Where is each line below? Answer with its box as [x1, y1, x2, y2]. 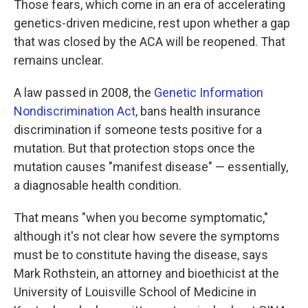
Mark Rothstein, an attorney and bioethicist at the [14, 266, 279, 280]
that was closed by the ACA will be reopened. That [14, 34, 285, 49]
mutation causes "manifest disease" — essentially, [14, 159, 288, 174]
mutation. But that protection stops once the [14, 141, 255, 155]
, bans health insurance [135, 104, 261, 118]
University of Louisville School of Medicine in [14, 285, 256, 299]
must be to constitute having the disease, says [14, 247, 268, 262]
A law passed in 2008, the [14, 85, 154, 100]
